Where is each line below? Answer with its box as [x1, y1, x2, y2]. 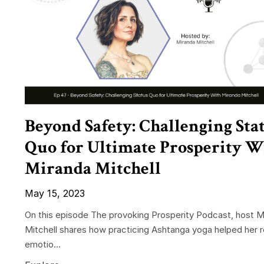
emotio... [25, 239, 61, 250]
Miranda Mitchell [25, 157, 161, 181]
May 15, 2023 [25, 187, 85, 200]
